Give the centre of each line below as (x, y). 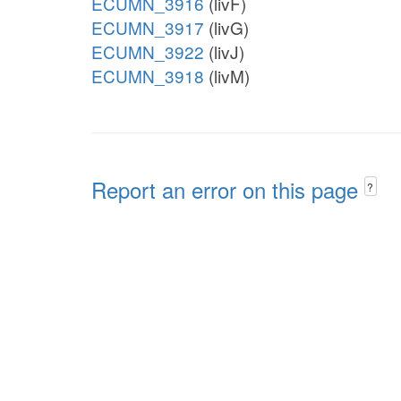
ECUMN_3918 (148, 76)
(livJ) (224, 51)
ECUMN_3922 (148, 51)
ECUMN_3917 (148, 27)
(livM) (227, 76)
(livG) (226, 27)
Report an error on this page (228, 189)
